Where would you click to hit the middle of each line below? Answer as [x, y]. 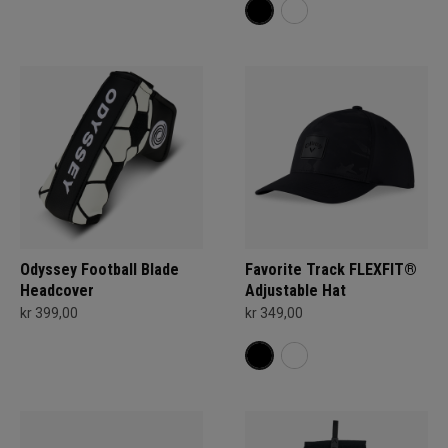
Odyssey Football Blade [99, 269]
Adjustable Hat [295, 290]
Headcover [57, 290]
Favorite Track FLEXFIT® [331, 269]
